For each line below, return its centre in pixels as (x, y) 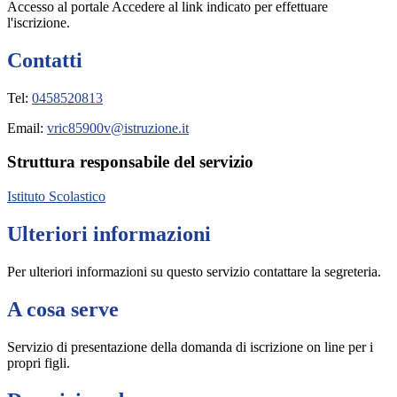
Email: (27, 128)
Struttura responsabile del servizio (130, 162)
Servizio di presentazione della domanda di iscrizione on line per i (190, 346)
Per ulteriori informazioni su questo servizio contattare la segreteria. (194, 271)
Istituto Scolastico (56, 197)
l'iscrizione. (39, 22)
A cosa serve (63, 309)
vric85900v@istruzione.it (118, 128)
